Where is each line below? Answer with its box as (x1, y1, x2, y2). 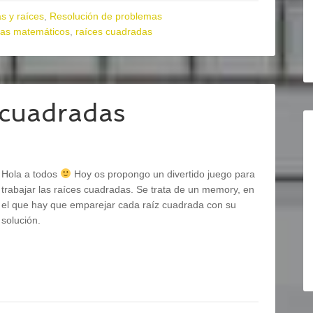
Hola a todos (1, 168, 60, 180)
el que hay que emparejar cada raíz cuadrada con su (1, 199, 236, 210)
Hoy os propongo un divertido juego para (71, 168, 255, 180)
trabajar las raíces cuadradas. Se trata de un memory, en (1, 184, 254, 195)
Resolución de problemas (50, 10, 162, 22)
